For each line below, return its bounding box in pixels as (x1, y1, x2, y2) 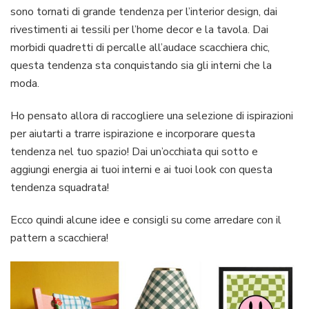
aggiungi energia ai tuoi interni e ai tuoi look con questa (10, 162, 272, 178)
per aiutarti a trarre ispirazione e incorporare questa (10, 126, 255, 142)
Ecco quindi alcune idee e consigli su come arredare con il (10, 212, 281, 228)
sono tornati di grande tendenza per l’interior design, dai (10, 4, 277, 20)
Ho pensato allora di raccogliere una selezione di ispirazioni (10, 108, 293, 124)
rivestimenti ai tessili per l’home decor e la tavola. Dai (10, 22, 268, 38)
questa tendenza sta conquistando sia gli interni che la (10, 58, 272, 74)
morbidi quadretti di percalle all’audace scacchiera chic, (10, 40, 270, 56)
